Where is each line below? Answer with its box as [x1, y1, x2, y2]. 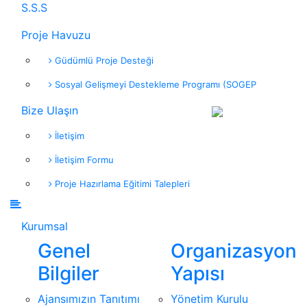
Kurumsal [21, 219, 68, 234]
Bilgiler [38, 262, 99, 286]
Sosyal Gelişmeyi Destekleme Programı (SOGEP [52, 79, 256, 90]
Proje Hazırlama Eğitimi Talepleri [52, 178, 190, 190]
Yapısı [171, 262, 225, 286]
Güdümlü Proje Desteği [52, 55, 153, 66]
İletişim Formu [52, 154, 114, 166]
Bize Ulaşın [21, 103, 78, 118]
